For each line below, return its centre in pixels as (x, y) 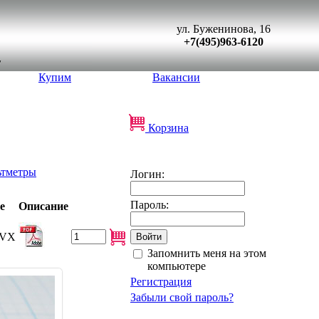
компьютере (177, 266)
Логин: (147, 174)
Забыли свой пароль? (182, 297)
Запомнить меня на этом (207, 253)
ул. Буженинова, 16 (224, 29)
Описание (43, 206)
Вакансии (176, 77)
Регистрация (161, 282)
